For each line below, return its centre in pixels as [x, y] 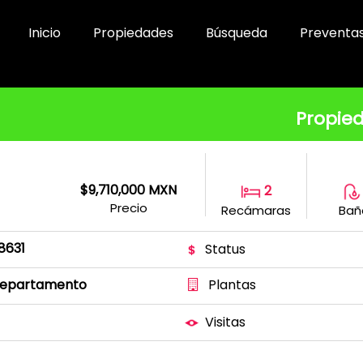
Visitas [224, 322]
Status [224, 249]
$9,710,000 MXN [128, 190]
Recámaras [256, 210]
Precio [128, 208]
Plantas [231, 285]
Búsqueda [237, 33]
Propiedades [133, 33]
